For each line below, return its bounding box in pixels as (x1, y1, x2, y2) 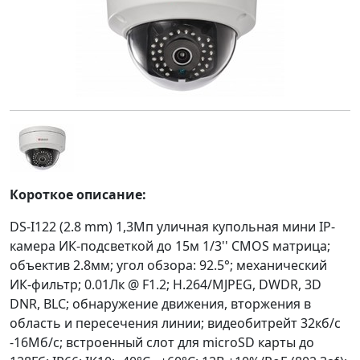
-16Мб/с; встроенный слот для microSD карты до (10, 333, 314, 351)
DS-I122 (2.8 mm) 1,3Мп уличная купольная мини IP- (10, 218, 335, 235)
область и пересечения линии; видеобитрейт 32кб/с (10, 314, 341, 332)
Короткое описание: (10, 186, 146, 203)
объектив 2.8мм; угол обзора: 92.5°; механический (10, 256, 327, 274)
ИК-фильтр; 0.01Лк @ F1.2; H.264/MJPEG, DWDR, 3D (10, 276, 321, 293)
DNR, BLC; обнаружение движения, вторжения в (10, 295, 311, 313)
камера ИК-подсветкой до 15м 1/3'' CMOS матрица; (10, 237, 330, 255)
